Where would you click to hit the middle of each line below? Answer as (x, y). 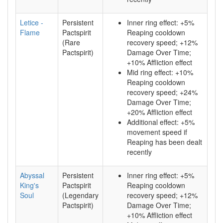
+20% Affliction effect (160, 112)
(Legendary (80, 195)
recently (139, 152)
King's (29, 185)
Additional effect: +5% (161, 122)
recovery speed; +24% (162, 92)
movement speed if (157, 132)
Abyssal (32, 175)
